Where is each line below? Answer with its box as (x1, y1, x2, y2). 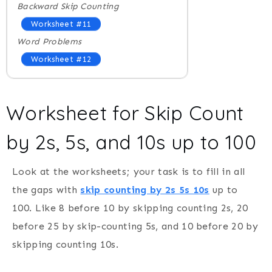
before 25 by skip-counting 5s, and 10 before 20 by (12, 220, 259, 232)
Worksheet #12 (31, 54, 92, 64)
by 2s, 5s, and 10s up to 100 (6, 129, 256, 154)
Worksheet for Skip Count (6, 100, 244, 125)
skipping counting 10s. (12, 238, 119, 250)
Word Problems (17, 36, 82, 47)
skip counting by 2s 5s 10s (80, 183, 209, 195)
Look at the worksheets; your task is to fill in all (12, 165, 245, 177)
